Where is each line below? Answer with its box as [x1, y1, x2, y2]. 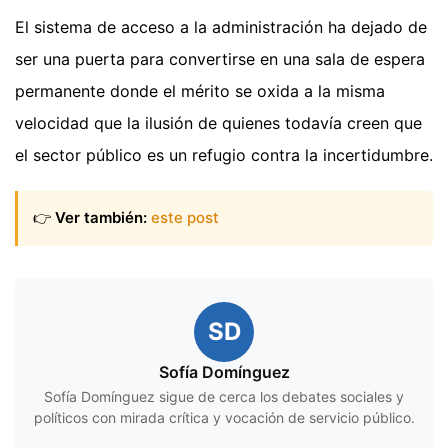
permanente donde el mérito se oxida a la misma [15, 81, 385, 102]
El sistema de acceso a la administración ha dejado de [15, 17, 427, 38]
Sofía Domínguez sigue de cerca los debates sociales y [44, 387, 404, 405]
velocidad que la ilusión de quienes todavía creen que [15, 113, 422, 134]
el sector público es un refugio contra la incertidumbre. [15, 145, 433, 166]
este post [151, 208, 219, 228]
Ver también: [55, 208, 147, 228]
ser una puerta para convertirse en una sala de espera [15, 49, 425, 70]
